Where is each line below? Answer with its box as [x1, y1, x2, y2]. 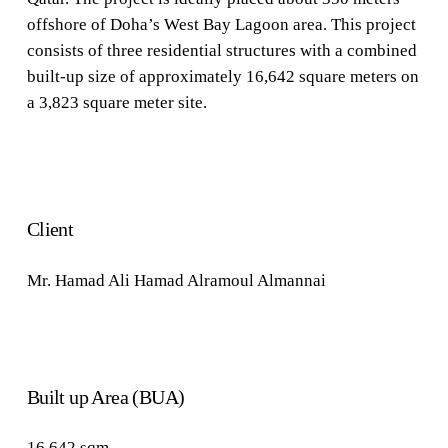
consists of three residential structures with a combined [26, 40, 417, 60]
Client [26, 218, 74, 241]
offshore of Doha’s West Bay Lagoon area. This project [26, 14, 416, 34]
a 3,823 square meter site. [26, 92, 207, 112]
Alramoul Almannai [186, 270, 326, 290]
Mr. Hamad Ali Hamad [26, 270, 187, 290]
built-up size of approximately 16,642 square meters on [26, 66, 419, 86]
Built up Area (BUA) [26, 385, 185, 408]
